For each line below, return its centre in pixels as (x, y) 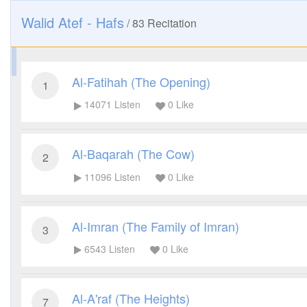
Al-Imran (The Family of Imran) (156, 226)
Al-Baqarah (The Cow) (133, 154)
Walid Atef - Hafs (73, 22)
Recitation (171, 23)
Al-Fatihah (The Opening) (141, 82)
